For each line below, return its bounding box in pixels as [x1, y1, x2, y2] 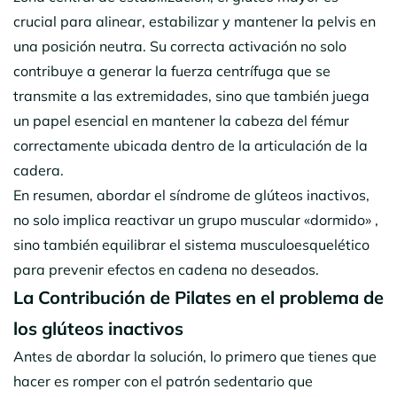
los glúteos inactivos [13, 316, 183, 339]
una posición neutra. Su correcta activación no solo [13, 36, 346, 55]
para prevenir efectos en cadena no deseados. [13, 260, 319, 278]
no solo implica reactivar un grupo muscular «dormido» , [13, 210, 378, 229]
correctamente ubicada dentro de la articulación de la [13, 136, 368, 154]
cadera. [13, 160, 64, 179]
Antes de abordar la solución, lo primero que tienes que [13, 346, 377, 365]
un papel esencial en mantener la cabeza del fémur [13, 111, 349, 129]
